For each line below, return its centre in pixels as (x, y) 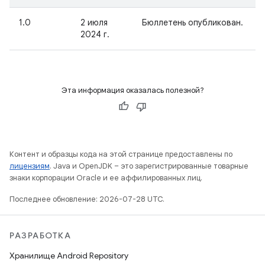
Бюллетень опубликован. (193, 22)
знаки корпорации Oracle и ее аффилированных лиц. (106, 178)
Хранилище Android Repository (69, 256)
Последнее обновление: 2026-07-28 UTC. (87, 199)
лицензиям (30, 166)
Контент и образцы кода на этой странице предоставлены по (121, 154)
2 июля (94, 22)
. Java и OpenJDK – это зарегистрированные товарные (149, 166)
